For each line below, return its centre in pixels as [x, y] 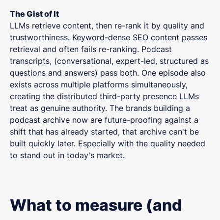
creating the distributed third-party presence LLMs [104, 96]
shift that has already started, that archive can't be [104, 131]
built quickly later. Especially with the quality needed [108, 143]
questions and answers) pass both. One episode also [108, 72]
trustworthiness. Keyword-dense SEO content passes [109, 37]
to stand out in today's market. [67, 155]
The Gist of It [34, 14]
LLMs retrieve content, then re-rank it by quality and [107, 25]
